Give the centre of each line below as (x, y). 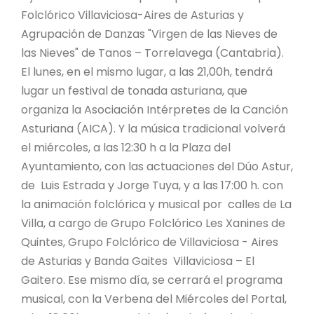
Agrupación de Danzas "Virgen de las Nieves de (149, 34)
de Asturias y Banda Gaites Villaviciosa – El (138, 261)
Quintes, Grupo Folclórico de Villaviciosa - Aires (150, 242)
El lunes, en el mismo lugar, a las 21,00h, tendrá (147, 71)
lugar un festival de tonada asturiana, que (134, 90)
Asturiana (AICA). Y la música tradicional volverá (153, 128)
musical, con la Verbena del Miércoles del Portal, (154, 299)
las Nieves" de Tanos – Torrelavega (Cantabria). (152, 53)
